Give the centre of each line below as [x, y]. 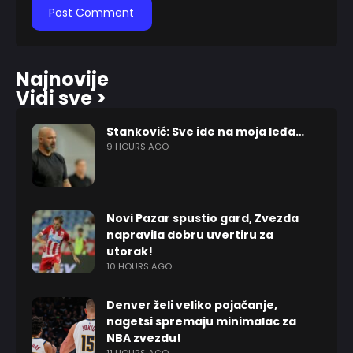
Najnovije [62, 80]
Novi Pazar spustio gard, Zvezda [203, 219]
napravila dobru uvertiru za [190, 235]
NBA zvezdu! [144, 338]
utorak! [130, 252]
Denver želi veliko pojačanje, [192, 305]
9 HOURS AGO [137, 147]
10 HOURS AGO [139, 267]
